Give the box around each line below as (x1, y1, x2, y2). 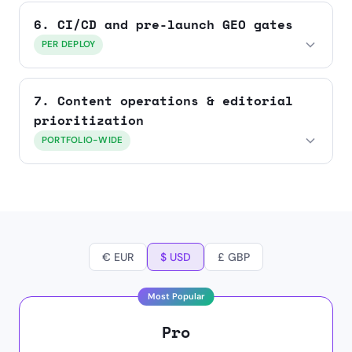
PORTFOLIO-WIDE (42, 134, 123, 146)
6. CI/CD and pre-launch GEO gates (34, 15, 293, 34)
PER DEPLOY (42, 38, 96, 50)
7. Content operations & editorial (34, 91, 293, 110)
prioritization (34, 111, 144, 130)
